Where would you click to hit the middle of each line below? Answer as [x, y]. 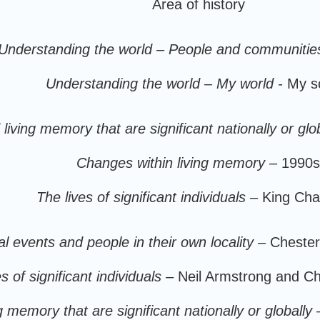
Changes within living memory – [177, 163]
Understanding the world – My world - [166, 84]
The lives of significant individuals [141, 197]
